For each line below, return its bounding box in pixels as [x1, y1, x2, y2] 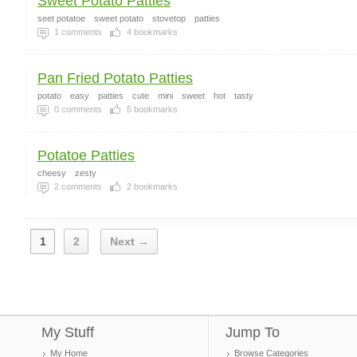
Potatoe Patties [37, 147, 135, 163]
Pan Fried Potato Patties [37, 70, 193, 86]
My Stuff [41, 324, 94, 340]
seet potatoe [37, 14, 85, 23]
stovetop [152, 14, 186, 23]
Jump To [226, 324, 280, 340]
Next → [110, 235, 149, 248]
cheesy [37, 168, 66, 178]
